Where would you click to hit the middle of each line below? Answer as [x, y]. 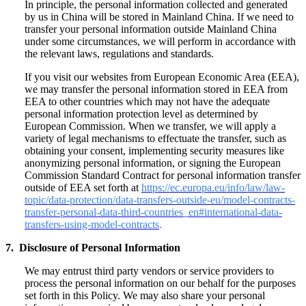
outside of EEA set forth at [83, 187]
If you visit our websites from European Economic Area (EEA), [162, 76]
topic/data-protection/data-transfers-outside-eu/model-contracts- [160, 199]
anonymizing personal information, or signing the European [153, 163]
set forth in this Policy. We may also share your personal [145, 295]
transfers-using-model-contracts [92, 224]
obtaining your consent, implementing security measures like [154, 150]
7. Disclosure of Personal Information [93, 247]
